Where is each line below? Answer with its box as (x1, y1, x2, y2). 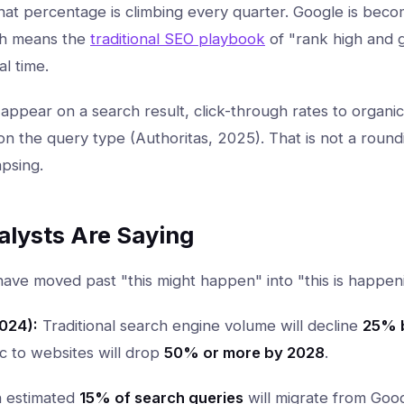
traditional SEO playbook (90, 30, 265, 48)
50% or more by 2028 (164, 344, 325, 362)
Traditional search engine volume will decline (38, 317, 363, 335)
